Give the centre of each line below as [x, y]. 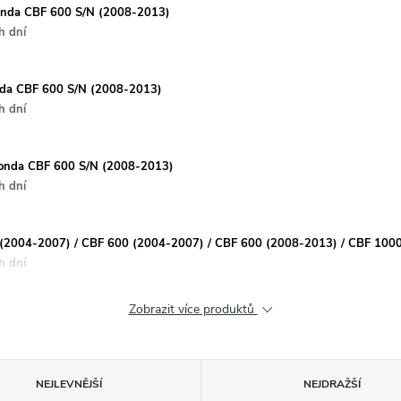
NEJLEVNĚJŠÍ [68, 384]
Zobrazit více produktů [193, 309]
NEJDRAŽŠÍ [333, 384]
